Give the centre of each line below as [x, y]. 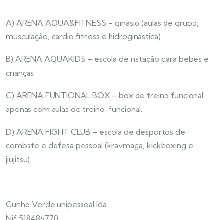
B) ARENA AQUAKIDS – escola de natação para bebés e [107, 59]
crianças [20, 73]
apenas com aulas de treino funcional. [74, 109]
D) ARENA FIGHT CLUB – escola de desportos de [96, 132]
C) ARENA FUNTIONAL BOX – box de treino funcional [105, 95]
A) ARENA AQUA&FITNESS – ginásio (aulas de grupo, [102, 23]
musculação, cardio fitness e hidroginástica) [83, 36]
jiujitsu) [18, 159]
